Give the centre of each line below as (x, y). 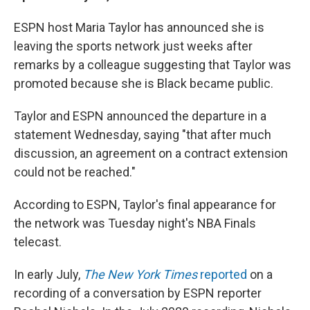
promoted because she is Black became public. (144, 83)
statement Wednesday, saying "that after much (143, 135)
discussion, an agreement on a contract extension (151, 153)
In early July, (48, 274)
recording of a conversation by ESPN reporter (138, 293)
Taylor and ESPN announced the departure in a (140, 116)
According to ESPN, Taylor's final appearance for (145, 204)
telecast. (38, 242)
